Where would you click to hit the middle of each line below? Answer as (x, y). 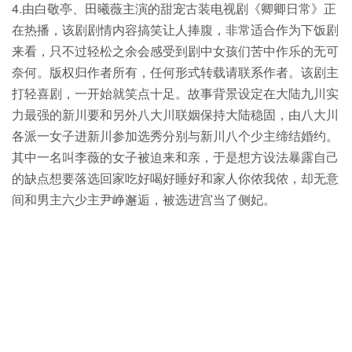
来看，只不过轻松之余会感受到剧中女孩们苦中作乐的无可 (175, 51)
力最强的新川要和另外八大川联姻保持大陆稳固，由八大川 (175, 115)
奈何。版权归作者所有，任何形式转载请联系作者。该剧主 (175, 72)
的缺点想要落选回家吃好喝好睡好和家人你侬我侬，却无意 (175, 178)
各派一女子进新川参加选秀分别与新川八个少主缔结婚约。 (175, 136)
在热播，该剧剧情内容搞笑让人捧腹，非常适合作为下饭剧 (175, 30)
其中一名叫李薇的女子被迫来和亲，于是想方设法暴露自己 (175, 157)
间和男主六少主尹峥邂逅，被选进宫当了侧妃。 (144, 200)
